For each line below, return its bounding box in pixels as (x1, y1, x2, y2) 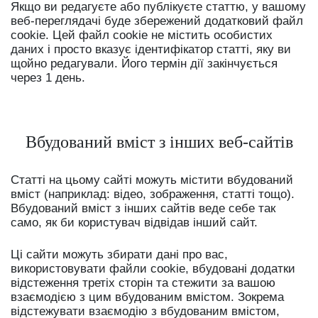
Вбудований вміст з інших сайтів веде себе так (11, 201, 275, 215)
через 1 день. (11, 70, 85, 84)
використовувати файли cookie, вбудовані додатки (11, 261, 295, 275)
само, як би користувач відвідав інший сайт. (11, 215, 258, 229)
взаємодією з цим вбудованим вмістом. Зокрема (11, 290, 284, 304)
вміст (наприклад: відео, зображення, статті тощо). (11, 187, 295, 201)
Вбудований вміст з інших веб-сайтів (25, 132, 293, 151)
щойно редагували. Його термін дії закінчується (11, 56, 278, 70)
